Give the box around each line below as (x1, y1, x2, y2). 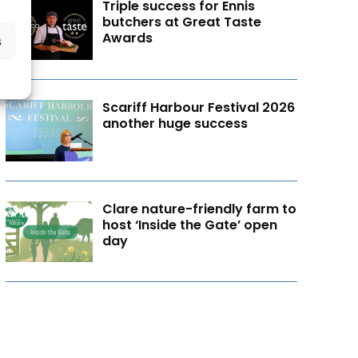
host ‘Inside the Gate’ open (102, 215, 278, 234)
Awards (102, 29, 153, 48)
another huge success (102, 113, 249, 133)
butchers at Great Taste (102, 13, 262, 32)
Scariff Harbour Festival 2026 (102, 97, 296, 117)
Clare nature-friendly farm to (102, 199, 297, 218)
